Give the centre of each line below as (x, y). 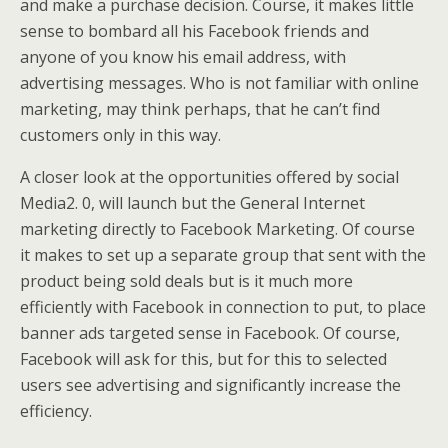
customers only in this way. (120, 135)
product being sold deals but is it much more (186, 281)
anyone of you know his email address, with (183, 57)
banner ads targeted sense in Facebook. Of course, (210, 333)
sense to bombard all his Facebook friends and (194, 31)
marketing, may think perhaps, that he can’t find (200, 109)
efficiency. (56, 411)
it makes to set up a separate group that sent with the (223, 255)
